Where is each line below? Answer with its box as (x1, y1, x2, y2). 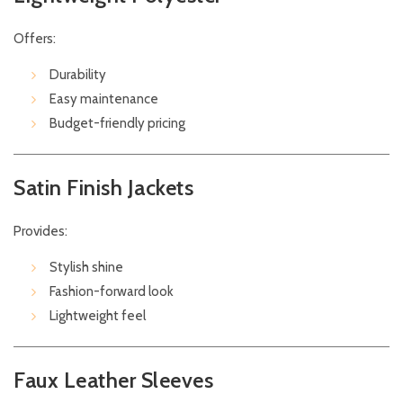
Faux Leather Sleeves (13, 367, 213, 394)
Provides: (13, 223, 67, 240)
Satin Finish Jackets (13, 175, 193, 201)
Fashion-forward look (49, 283, 174, 300)
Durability (49, 67, 106, 84)
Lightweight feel (49, 308, 146, 325)
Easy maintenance (49, 91, 158, 108)
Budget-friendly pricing (49, 115, 185, 132)
